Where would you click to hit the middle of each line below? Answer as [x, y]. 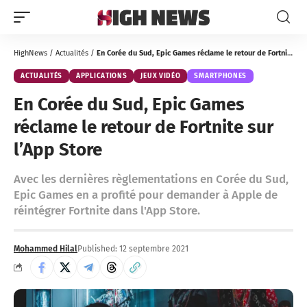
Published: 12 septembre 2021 [133, 249]
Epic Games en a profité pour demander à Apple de [146, 195]
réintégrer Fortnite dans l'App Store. [107, 211]
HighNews [30, 53]
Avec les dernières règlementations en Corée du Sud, [151, 179]
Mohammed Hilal [46, 249]
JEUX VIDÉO [161, 76]
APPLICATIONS [102, 76]
